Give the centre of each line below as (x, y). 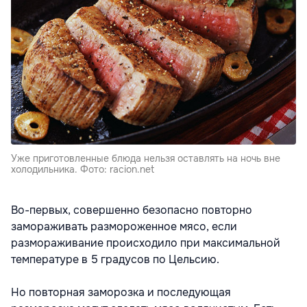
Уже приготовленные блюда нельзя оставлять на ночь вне (146, 158)
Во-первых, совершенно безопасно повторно (132, 210)
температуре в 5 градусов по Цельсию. (115, 259)
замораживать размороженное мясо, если (124, 226)
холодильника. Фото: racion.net (83, 169)
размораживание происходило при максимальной (146, 243)
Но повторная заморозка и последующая (121, 292)
